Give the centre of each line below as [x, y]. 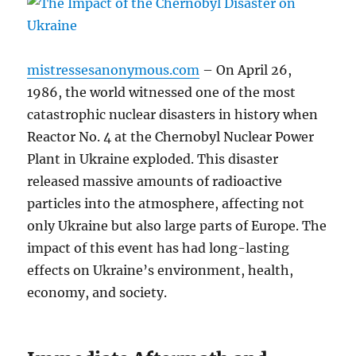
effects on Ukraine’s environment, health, [161, 271]
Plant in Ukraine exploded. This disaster [153, 159]
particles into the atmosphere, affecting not [166, 204]
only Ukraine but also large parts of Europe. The [177, 226]
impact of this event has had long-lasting [159, 248]
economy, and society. [97, 293]
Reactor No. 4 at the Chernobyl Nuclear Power [171, 137]
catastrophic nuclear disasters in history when [173, 115]
